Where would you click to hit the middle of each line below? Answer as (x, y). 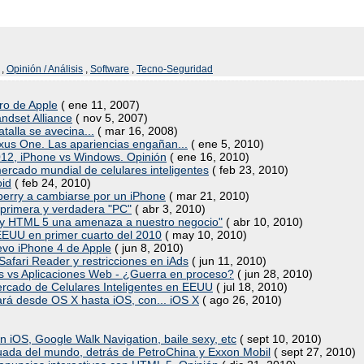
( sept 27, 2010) (313, 352)
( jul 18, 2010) (250, 287)
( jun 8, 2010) (147, 248)
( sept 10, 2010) (279, 339)
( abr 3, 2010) (169, 209)
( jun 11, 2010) (227, 261)
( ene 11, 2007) (99, 105)
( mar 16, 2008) (136, 131)
